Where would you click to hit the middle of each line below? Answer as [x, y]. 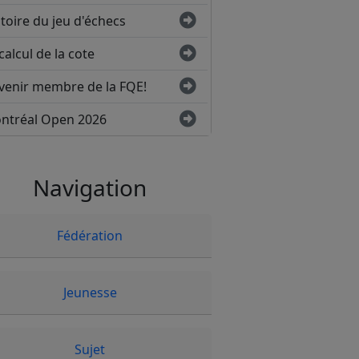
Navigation [90, 187]
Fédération [90, 235]
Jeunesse [90, 292]
